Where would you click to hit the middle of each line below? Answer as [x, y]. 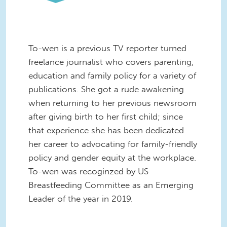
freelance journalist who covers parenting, [111, 62]
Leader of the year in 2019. [81, 198]
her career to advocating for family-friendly [113, 144]
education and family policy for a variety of [112, 75]
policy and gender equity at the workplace [111, 157]
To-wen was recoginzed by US [88, 171]
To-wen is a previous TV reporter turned [107, 48]
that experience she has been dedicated [106, 130]
